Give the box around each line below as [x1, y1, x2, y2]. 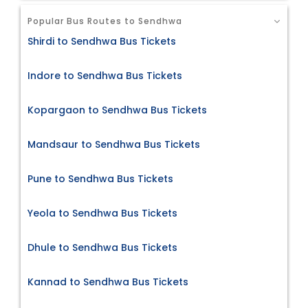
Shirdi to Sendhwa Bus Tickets [27, 34, 176, 48]
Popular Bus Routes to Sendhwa [27, 15, 182, 27]
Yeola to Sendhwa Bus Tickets [27, 206, 177, 220]
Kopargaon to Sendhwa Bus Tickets [27, 102, 207, 117]
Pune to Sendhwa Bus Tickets [27, 171, 173, 186]
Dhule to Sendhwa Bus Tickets [27, 240, 177, 254]
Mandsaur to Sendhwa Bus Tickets [27, 137, 200, 151]
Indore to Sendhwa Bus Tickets [27, 68, 182, 82]
